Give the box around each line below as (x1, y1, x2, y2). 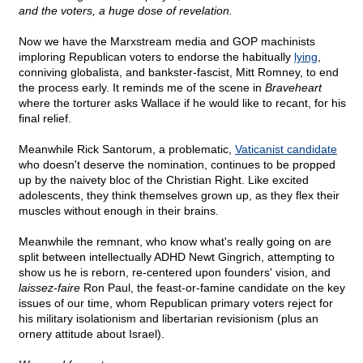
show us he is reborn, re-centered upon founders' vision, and (19, 266, 331, 280)
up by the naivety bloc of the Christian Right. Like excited (19, 173, 309, 187)
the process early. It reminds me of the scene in (19, 81, 265, 95)
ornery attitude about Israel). (19, 327, 164, 341)
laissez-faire (19, 281, 80, 295)
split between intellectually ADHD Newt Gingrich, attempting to (19, 250, 335, 264)
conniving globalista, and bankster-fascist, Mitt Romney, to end (19, 66, 339, 79)
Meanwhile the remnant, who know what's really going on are (19, 235, 331, 249)
